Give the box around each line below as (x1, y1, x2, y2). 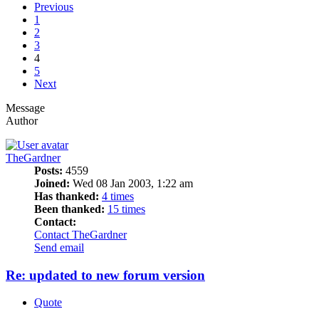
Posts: (34, 164, 63, 177)
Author (6, 114, 38, 127)
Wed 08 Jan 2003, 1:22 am (70, 177, 193, 189)
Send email (34, 241, 84, 253)
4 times (102, 189, 134, 202)
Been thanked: (34, 202, 105, 215)
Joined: (34, 177, 70, 189)
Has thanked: (34, 189, 99, 202)
